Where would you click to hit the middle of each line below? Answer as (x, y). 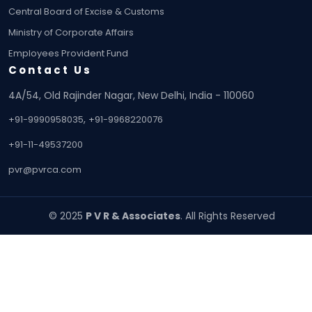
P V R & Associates (133, 216)
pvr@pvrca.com (45, 169)
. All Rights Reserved (227, 216)
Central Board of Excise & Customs (86, 11)
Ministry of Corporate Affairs (71, 32)
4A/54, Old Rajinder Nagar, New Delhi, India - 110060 (131, 95)
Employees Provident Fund (68, 53)
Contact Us (50, 70)
